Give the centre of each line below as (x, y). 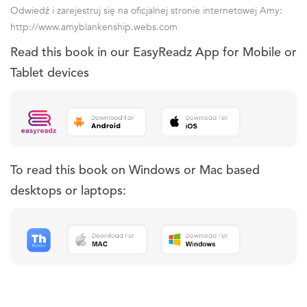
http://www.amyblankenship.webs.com (94, 27)
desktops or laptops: (68, 192)
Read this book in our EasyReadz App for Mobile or (153, 53)
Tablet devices (50, 74)
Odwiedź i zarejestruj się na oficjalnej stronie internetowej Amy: (146, 11)
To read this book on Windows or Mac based (135, 171)
